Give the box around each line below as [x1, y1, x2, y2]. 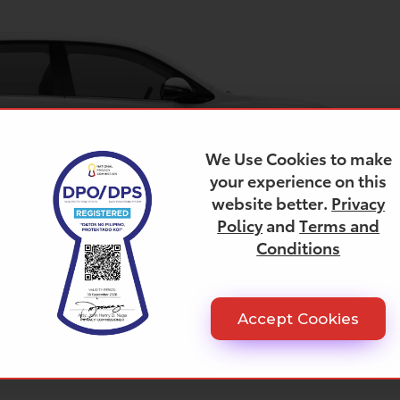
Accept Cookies [237, 310, 360, 328]
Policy [217, 213, 263, 237]
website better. [212, 191, 332, 214]
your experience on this [210, 169, 387, 192]
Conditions [256, 236, 341, 259]
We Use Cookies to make [204, 146, 392, 170]
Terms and [299, 213, 380, 237]
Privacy [331, 191, 386, 214]
